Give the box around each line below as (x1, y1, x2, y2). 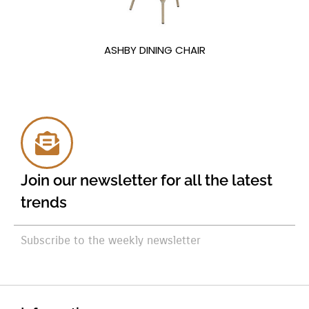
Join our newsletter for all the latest (21, 171, 272, 190)
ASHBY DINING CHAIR (103, 43, 206, 58)
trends (21, 193, 67, 212)
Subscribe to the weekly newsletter (21, 232, 201, 248)
